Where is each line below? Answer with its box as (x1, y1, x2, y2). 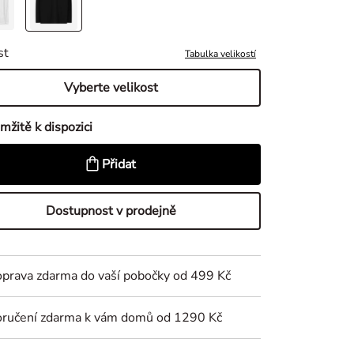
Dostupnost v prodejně (46, 202, 177, 220)
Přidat (102, 156, 137, 173)
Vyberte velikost (64, 79, 159, 96)
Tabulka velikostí (184, 47, 256, 60)
